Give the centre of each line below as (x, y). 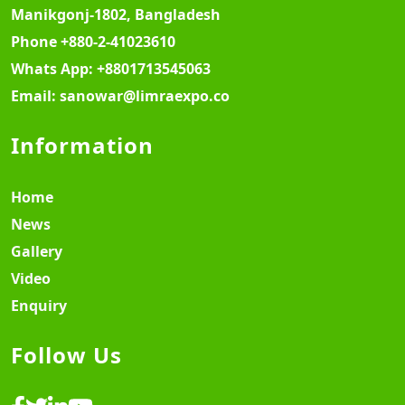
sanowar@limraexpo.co (145, 96)
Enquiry (39, 306)
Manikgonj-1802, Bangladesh (116, 14)
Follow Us (66, 355)
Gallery (37, 251)
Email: (35, 96)
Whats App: (54, 69)
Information (82, 145)
